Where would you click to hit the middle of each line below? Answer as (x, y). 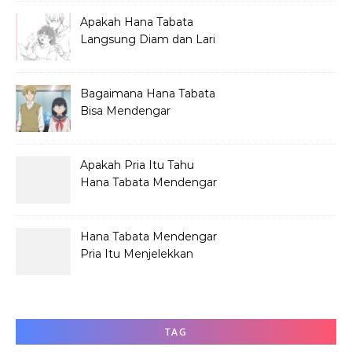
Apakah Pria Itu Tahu (137, 165)
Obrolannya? (114, 200)
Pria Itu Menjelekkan (137, 254)
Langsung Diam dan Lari (148, 40)
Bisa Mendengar (125, 111)
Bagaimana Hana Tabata (148, 94)
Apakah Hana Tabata (137, 22)
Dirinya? (102, 271)
